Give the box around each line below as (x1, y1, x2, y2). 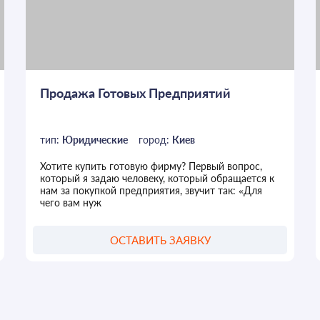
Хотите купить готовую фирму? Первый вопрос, (39, 160, 262, 173)
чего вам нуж (39, 196, 101, 209)
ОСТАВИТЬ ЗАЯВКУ (109, 233, 211, 246)
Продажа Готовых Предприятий (39, 85, 231, 101)
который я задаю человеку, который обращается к (39, 172, 274, 185)
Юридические (61, 134, 128, 146)
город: (138, 134, 172, 146)
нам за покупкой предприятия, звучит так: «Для (39, 184, 262, 197)
